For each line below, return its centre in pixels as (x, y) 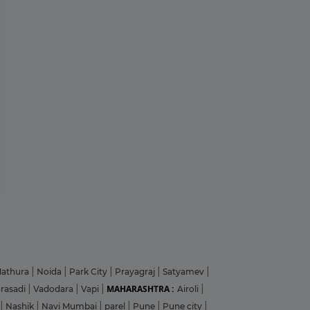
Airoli (189, 289)
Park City (89, 271)
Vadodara (54, 289)
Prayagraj (136, 271)
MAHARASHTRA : (140, 289)
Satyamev (184, 271)
